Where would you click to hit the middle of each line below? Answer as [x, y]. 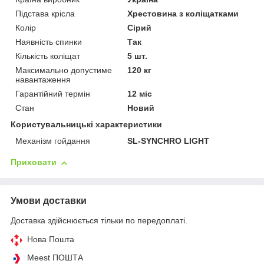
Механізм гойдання [53, 141]
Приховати [34, 162]
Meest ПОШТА [55, 258]
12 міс [140, 94]
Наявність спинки [49, 42]
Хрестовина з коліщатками [183, 14]
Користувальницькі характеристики [86, 125]
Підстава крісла [45, 14]
